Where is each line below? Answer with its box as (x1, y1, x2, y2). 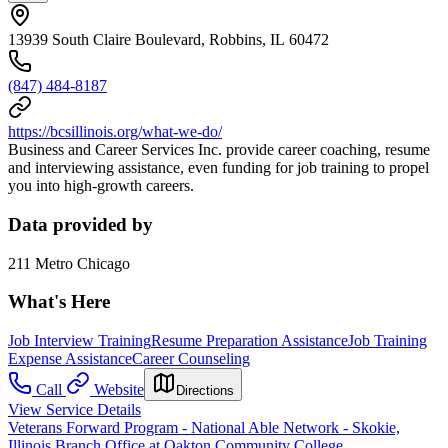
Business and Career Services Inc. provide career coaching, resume (8, 141, 430, 159)
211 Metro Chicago (8, 254, 130, 272)
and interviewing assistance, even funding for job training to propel (8, 159, 429, 177)
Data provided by (8, 213, 153, 235)
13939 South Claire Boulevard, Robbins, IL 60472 (8, 31, 329, 49)
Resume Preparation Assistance (151, 332, 348, 350)
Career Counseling (132, 350, 250, 368)
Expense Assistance (8, 350, 132, 368)
